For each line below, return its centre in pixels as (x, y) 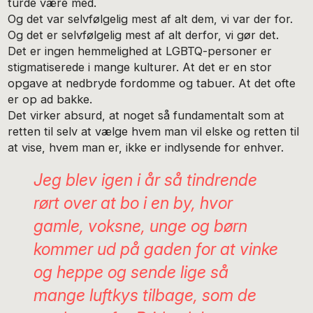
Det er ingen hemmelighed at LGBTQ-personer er (140, 51)
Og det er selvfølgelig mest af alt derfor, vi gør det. (144, 35)
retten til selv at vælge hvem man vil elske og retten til (154, 131)
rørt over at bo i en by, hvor (133, 203)
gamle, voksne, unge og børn (140, 226)
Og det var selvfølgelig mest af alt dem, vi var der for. (151, 19)
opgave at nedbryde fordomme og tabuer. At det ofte (152, 83)
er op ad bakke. (50, 99)
